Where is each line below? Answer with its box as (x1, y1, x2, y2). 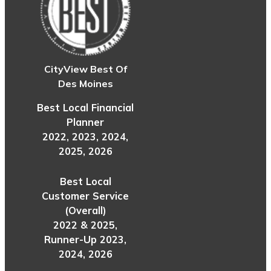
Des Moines (57, 77, 113, 90)
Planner (67, 116, 104, 129)
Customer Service (42, 190, 129, 203)
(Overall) (64, 204, 106, 217)
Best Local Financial (37, 102, 134, 114)
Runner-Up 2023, (44, 233, 126, 246)
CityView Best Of (44, 62, 127, 75)
